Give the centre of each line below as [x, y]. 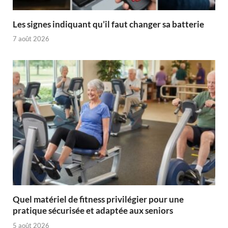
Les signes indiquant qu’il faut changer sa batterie [108, 24]
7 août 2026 [31, 39]
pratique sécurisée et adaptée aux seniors [93, 211]
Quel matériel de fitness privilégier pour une [98, 199]
